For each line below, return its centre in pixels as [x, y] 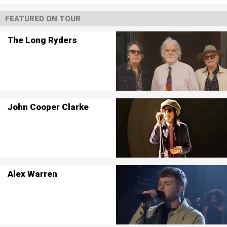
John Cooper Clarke [48, 107]
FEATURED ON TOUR [43, 19]
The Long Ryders [42, 40]
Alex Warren [32, 174]
